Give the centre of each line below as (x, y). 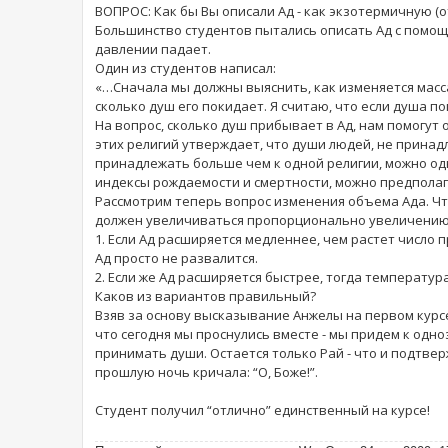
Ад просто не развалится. (176, 258)
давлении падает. (153, 49)
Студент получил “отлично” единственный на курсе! (262, 410)
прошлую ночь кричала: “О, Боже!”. (206, 372)
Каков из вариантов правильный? (205, 296)
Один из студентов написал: (185, 68)
